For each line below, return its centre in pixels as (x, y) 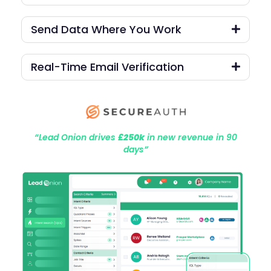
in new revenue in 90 (191, 137)
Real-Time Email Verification (107, 67)
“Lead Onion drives (76, 137)
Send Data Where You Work (106, 30)
